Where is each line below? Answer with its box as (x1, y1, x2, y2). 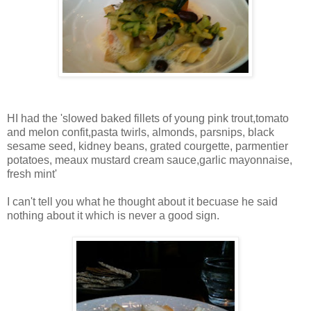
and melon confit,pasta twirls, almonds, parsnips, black (7, 126, 274, 138)
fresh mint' (7, 167, 57, 180)
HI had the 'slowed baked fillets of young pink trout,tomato (7, 112, 289, 124)
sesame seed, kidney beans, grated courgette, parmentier (7, 140, 288, 152)
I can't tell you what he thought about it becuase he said (7, 195, 278, 208)
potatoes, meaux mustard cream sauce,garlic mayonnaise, (7, 153, 292, 166)
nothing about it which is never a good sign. (7, 209, 219, 221)
